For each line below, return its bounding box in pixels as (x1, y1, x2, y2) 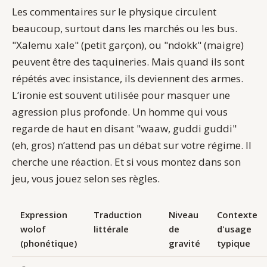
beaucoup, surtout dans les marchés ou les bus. (12, 21, 237, 36)
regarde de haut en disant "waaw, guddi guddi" (12, 122, 237, 136)
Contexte (216, 209, 257, 221)
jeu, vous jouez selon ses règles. (12, 172, 160, 186)
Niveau (168, 209, 198, 221)
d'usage (216, 223, 252, 235)
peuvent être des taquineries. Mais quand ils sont (12, 55, 244, 69)
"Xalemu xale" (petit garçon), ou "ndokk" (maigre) (12, 38, 244, 52)
